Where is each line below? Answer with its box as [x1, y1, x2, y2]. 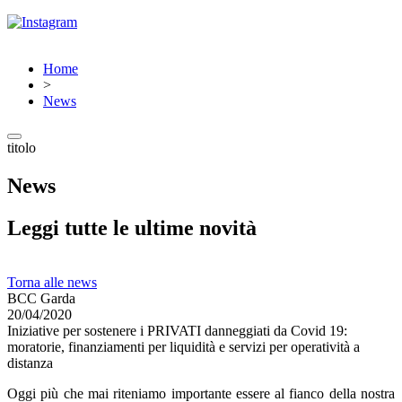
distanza [7, 355, 53, 371]
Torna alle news [7, 275, 97, 290]
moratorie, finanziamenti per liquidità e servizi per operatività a [7, 339, 360, 354]
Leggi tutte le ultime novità [7, 215, 257, 240]
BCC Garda [7, 291, 75, 306]
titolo [7, 140, 36, 155]
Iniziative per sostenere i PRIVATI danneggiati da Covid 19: [7, 323, 347, 338]
